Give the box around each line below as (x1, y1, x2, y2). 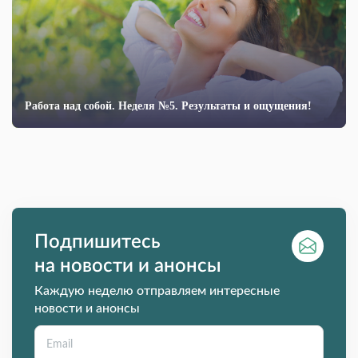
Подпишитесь (34, 233, 161, 253)
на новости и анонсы (34, 257, 221, 276)
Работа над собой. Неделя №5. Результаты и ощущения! (25, 100, 312, 113)
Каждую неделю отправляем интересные (34, 284, 280, 298)
